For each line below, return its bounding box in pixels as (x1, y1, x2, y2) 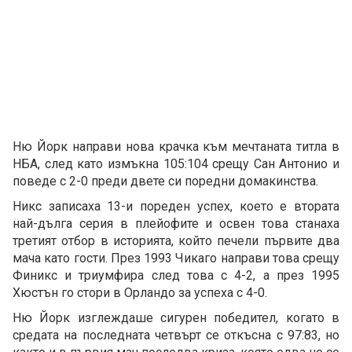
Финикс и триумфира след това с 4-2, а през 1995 (13, 268, 339, 284)
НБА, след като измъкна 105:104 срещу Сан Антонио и (13, 156, 339, 172)
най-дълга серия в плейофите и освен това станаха (13, 216, 339, 232)
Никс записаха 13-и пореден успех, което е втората (13, 199, 339, 214)
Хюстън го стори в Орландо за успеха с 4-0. (13, 285, 270, 301)
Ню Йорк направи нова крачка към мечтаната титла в (13, 139, 339, 155)
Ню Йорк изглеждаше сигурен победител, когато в (13, 310, 339, 326)
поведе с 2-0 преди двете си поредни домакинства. (13, 174, 321, 189)
